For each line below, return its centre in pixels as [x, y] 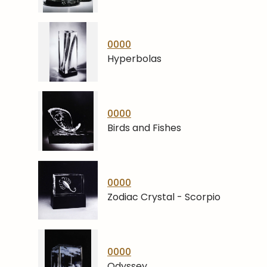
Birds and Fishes [144, 128]
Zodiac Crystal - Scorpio [164, 197]
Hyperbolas [134, 59]
